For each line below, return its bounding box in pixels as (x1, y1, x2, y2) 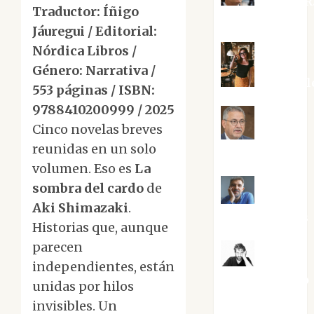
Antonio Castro (221, 272, 310, 287)
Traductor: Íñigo (32, 4, 139, 20)
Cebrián (221, 289, 268, 304)
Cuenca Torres (221, 145, 307, 160)
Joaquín (257, 193, 303, 207)
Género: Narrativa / (32, 62, 156, 79)
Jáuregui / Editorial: (32, 23, 157, 40)
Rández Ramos (221, 210, 309, 225)
